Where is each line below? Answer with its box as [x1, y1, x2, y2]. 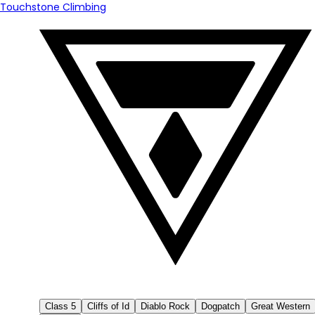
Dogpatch [201, 301, 240, 311]
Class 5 [45, 301, 76, 311]
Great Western [251, 301, 310, 311]
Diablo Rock [141, 301, 190, 311]
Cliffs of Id [87, 301, 129, 311]
